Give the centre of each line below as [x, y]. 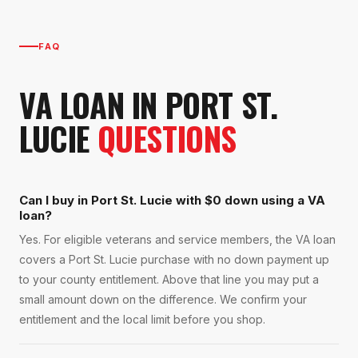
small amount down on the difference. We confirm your [163, 300]
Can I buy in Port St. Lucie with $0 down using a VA [172, 201]
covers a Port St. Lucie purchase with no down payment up [174, 260]
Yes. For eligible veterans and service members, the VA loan [177, 240]
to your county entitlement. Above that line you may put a [169, 280]
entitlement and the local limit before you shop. [142, 320]
